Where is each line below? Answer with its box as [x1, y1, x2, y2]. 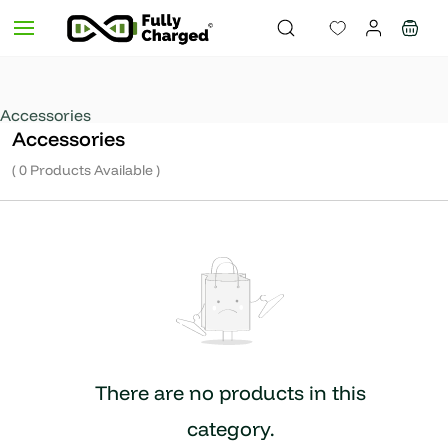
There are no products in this [94, 379, 366, 405]
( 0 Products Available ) [12, 161, 160, 179]
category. [186, 415, 274, 441]
